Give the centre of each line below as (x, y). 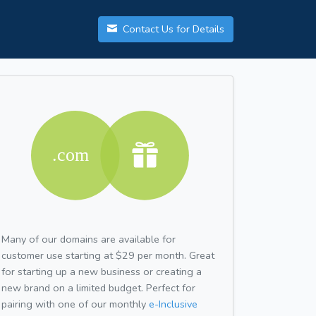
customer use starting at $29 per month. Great (108, 255)
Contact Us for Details (172, 29)
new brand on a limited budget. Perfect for (98, 287)
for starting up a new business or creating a (102, 271)
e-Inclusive (173, 304)
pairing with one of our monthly (75, 304)
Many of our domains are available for (89, 239)
